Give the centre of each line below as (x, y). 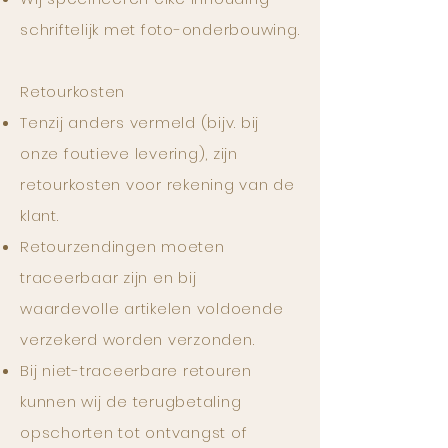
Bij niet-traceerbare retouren (136, 370)
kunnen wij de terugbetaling (131, 401)
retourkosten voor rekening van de (157, 184)
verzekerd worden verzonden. (137, 339)
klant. (39, 215)
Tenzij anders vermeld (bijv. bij (139, 122)
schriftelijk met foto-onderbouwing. (160, 29)
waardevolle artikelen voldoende (152, 308)
